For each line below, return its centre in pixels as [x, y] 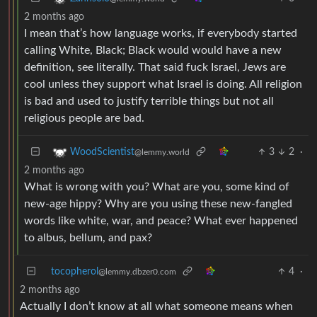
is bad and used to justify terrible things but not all [149, 101]
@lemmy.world [162, 152]
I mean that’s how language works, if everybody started [161, 33]
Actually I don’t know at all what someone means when [156, 306]
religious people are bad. [84, 118]
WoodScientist [102, 152]
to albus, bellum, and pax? [88, 237]
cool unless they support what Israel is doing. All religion [163, 84]
